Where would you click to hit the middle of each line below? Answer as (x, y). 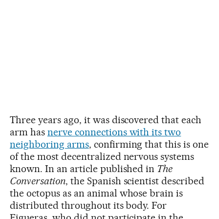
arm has (29, 132)
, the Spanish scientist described (135, 181)
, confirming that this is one (149, 144)
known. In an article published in (84, 169)
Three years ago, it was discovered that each (106, 120)
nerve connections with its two (114, 132)
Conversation (38, 181)
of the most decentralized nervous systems (102, 157)
